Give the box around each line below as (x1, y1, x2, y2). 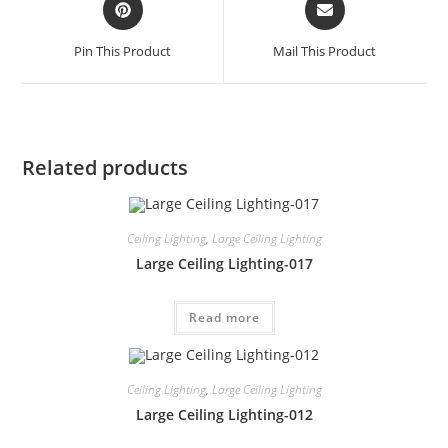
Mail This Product (273, 41, 377, 60)
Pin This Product (74, 41, 172, 60)
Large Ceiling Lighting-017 (135, 254, 313, 273)
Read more (188, 309, 260, 326)
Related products (22, 153, 189, 181)
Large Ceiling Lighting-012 (135, 404, 313, 424)
